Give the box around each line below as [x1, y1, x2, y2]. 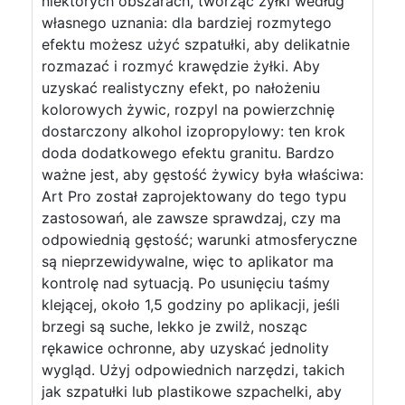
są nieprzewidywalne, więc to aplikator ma [42, 252, 334, 270]
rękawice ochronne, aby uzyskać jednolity [42, 339, 329, 357]
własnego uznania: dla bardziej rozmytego [42, 14, 332, 32]
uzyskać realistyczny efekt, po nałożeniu [42, 79, 320, 97]
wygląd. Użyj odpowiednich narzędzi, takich [42, 361, 344, 379]
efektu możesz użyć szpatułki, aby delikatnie [42, 35, 350, 53]
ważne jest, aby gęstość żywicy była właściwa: [42, 165, 363, 184]
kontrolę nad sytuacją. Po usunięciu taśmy [42, 274, 330, 292]
